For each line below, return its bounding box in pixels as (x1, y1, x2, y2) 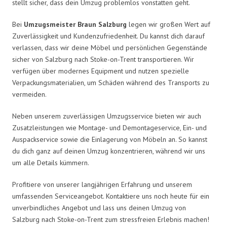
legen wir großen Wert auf (127, 19, 210, 29)
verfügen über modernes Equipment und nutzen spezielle (12, 66, 189, 75)
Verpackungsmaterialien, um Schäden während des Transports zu (12, 78, 209, 87)
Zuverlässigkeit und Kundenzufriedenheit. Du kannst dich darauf (12, 31, 205, 41)
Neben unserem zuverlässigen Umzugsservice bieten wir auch (12, 111, 201, 121)
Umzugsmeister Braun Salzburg (24, 19, 127, 29)
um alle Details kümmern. (12, 158, 89, 167)
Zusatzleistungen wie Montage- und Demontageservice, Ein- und (12, 123, 207, 132)
